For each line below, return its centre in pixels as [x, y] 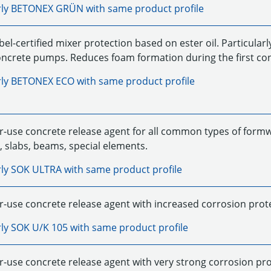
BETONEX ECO [42, 81]
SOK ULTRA [36, 169]
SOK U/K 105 [39, 227]
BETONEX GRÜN [47, 8]
